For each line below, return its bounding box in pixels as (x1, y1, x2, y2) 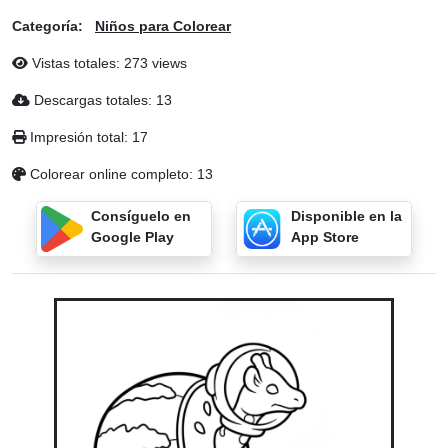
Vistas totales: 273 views (28, 55, 187, 71)
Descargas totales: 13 (30, 92, 172, 108)
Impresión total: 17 (26, 129, 148, 145)
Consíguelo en (90, 208, 191, 224)
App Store (290, 229, 359, 245)
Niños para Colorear (95, 18, 231, 34)
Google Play (90, 229, 174, 245)
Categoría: (12, 18, 83, 34)
